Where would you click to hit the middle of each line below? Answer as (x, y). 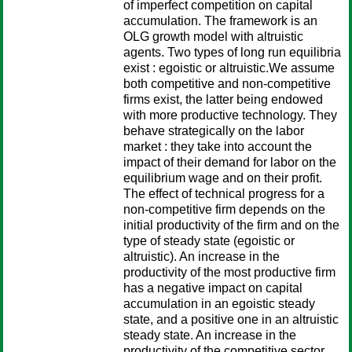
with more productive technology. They (230, 115)
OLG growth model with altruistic (213, 37)
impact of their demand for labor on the (230, 162)
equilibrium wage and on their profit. (223, 178)
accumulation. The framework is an (220, 21)
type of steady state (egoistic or (209, 241)
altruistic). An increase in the (202, 257)
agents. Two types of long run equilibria (232, 52)
